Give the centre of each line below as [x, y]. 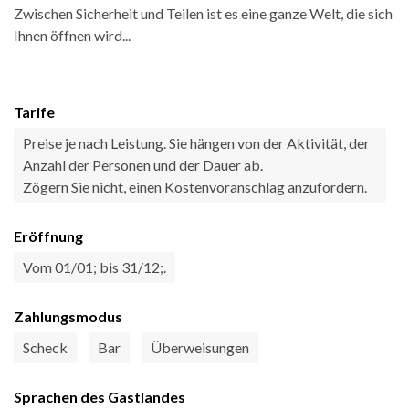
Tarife [34, 112]
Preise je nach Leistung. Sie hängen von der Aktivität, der [196, 143]
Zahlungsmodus [68, 317]
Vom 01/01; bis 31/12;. [94, 267]
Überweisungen [200, 348]
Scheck [45, 348]
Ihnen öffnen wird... [72, 36]
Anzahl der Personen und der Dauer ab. [143, 165]
